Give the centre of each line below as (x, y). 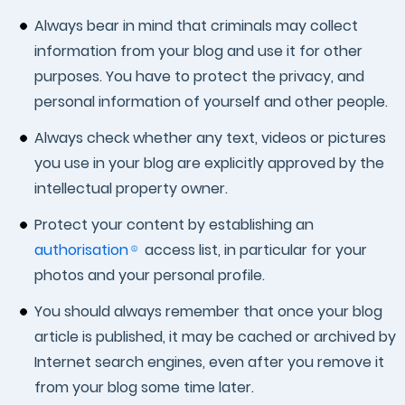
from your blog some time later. (144, 387)
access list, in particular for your (254, 250)
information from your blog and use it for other (198, 51)
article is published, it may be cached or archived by (215, 337)
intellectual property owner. (131, 188)
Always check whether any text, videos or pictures (210, 138)
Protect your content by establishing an (174, 225)
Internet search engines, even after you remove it (209, 362)
